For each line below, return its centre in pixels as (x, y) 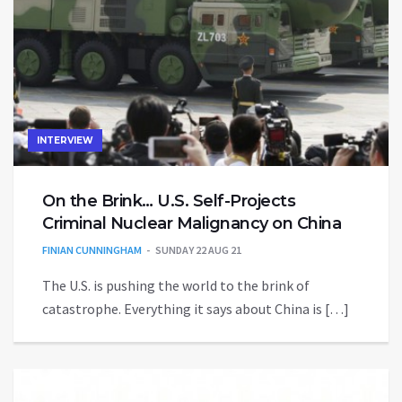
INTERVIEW (65, 140)
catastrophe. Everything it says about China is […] (196, 308)
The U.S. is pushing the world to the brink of (176, 285)
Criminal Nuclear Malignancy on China (192, 223)
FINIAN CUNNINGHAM (92, 249)
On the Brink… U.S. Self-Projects (169, 201)
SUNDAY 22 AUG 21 (198, 249)
